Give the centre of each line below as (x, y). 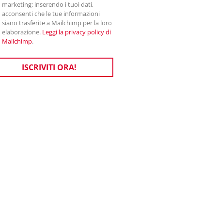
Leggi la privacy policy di (77, 32)
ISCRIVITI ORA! (49, 67)
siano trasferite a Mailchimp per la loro (57, 23)
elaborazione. (22, 32)
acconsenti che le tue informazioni (51, 14)
